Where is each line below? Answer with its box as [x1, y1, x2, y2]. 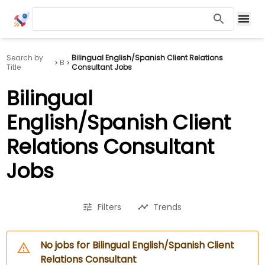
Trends [153, 201, 182, 213]
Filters [98, 201, 121, 213]
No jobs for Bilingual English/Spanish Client [40, 238, 235, 252]
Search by [7, 53, 44, 63]
